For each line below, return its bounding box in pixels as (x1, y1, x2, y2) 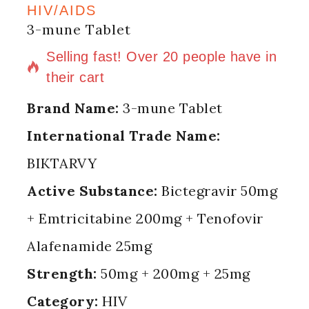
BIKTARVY (27, 154, 97, 172)
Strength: (27, 265, 97, 282)
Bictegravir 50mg (157, 182, 277, 199)
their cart (46, 70, 104, 85)
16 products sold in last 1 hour (46, 25, 242, 40)
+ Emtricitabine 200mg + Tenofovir (27, 210, 263, 227)
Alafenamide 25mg (27, 237, 152, 255)
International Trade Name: (27, 127, 221, 144)
